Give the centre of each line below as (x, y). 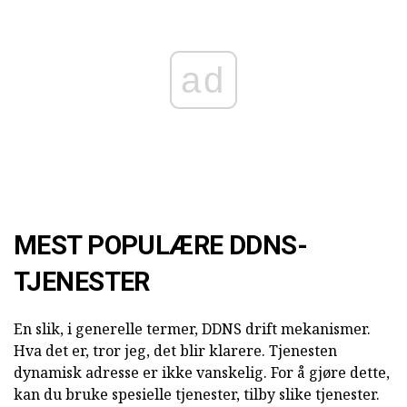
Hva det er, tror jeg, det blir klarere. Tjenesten (175, 351)
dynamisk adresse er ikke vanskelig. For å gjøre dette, (202, 373)
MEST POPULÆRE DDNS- (161, 246)
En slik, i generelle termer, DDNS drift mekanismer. (192, 329)
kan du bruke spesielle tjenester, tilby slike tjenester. (197, 395)
